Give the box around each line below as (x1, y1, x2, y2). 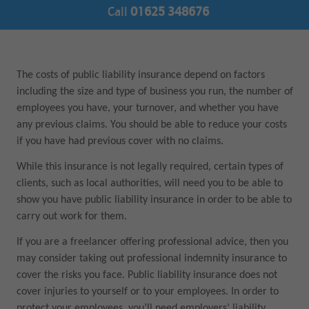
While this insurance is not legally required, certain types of (16, 161, 283, 173)
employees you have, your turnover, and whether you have (16, 103, 279, 114)
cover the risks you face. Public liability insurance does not (16, 270, 277, 281)
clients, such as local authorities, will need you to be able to (16, 178, 283, 190)
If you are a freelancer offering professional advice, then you (16, 237, 288, 248)
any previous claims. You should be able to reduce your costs (16, 119, 287, 131)
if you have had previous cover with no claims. (16, 136, 223, 148)
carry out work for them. (16, 211, 127, 223)
